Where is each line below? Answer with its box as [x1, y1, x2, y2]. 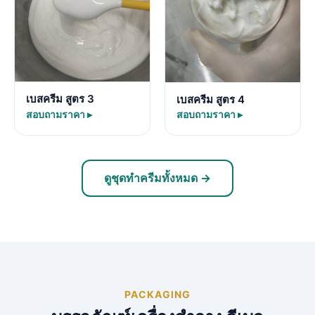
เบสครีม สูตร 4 [176, 93, 245, 106]
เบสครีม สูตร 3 [26, 92, 94, 105]
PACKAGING [124, 288, 191, 300]
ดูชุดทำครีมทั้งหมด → [104, 171, 211, 185]
